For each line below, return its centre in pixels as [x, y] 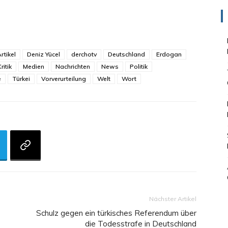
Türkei [21, 79]
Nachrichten [73, 66]
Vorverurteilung [64, 79]
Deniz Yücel [44, 54]
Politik [139, 66]
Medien [34, 66]
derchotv [84, 54]
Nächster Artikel [173, 199]
